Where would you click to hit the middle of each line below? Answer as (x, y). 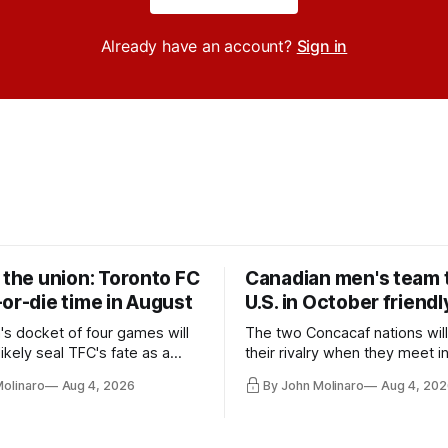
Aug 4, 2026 (98, 386)
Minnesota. (282, 392)
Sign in (322, 45)
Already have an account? (198, 45)
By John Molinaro (314, 386)
